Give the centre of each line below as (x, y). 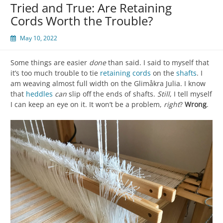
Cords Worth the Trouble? (82, 20)
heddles (39, 94)
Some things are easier (50, 62)
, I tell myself (191, 94)
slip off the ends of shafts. (112, 94)
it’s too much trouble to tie (55, 73)
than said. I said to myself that (158, 62)
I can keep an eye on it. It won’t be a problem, (87, 104)
